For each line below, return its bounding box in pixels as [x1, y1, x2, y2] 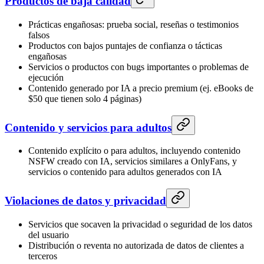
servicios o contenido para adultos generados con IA [28, 167, 222, 177]
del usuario [28, 229, 69, 240]
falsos [28, 29, 49, 40]
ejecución [28, 72, 64, 82]
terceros [28, 250, 57, 261]
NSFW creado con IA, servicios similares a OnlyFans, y [28, 156, 237, 167]
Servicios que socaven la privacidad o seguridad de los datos [28, 219, 252, 229]
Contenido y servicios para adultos [5, 121, 171, 134]
